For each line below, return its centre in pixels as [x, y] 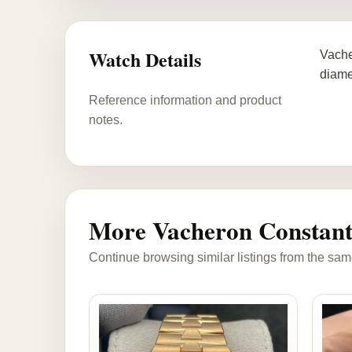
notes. [106, 119]
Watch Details [145, 59]
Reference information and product [185, 100]
